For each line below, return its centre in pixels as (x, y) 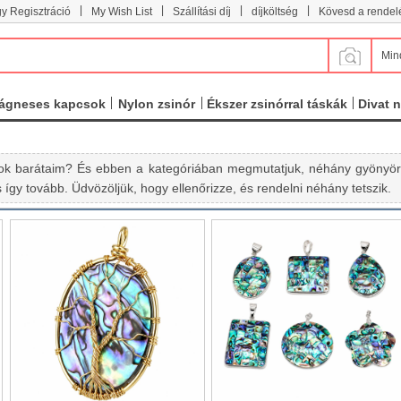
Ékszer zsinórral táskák (277, 104)
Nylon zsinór (156, 104)
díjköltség (275, 12)
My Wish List (122, 12)
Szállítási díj (202, 12)
